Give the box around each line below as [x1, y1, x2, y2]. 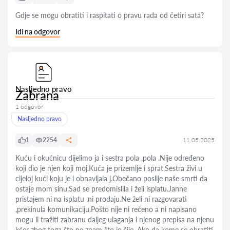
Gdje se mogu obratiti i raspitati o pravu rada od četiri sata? [15, 11, 204, 20]
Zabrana [15, 88, 59, 103]
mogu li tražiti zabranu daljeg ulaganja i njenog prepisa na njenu [15, 215, 214, 224]
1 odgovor [15, 103, 43, 110]
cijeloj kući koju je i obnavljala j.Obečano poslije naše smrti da [15, 174, 207, 183]
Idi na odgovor [15, 27, 60, 36]
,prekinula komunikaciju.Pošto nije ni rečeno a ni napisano [15, 205, 197, 214]
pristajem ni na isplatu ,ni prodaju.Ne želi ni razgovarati [15, 195, 187, 203]
